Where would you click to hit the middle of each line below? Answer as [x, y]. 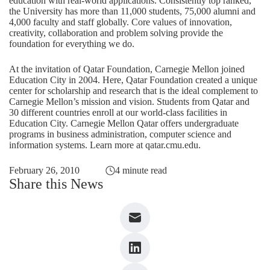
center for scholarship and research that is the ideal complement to [133, 91]
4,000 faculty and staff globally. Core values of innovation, [121, 22]
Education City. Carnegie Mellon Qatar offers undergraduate [124, 123]
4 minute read [141, 170]
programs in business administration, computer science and [120, 134]
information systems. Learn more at [77, 145]
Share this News [56, 184]
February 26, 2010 [44, 170]
